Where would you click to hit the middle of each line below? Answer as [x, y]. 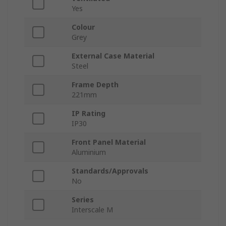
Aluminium [89, 152]
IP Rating [89, 114]
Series [83, 200]
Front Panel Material [109, 142]
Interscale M [92, 210]
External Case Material [113, 56]
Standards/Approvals [110, 171]
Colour [83, 27]
